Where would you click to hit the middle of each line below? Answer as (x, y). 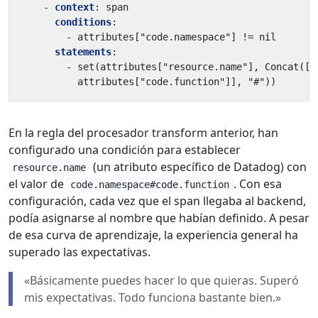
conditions (83, 22)
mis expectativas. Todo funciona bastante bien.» (153, 298)
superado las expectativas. (79, 252)
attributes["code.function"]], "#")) (177, 82)
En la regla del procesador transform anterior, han (143, 133)
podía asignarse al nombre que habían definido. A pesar (159, 218)
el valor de (38, 184)
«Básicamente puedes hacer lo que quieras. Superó (161, 281)
